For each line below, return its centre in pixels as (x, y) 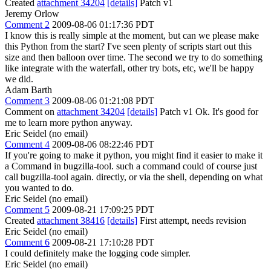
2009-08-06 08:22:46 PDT (103, 144)
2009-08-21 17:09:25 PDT (103, 210)
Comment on (31, 112)
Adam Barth (28, 90)
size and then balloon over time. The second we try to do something (134, 57)
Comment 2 (27, 24)
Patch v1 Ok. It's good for (208, 112)
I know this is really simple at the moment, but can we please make (132, 35)
